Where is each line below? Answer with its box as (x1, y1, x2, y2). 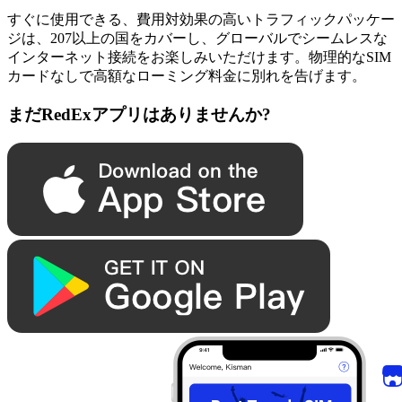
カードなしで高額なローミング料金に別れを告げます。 (7, 68, 366, 84)
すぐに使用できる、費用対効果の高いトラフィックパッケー (7, 12, 395, 28)
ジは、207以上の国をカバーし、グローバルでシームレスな (7, 31, 388, 47)
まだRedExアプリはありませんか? (7, 104, 271, 124)
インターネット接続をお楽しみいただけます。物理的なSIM (7, 49, 391, 66)
